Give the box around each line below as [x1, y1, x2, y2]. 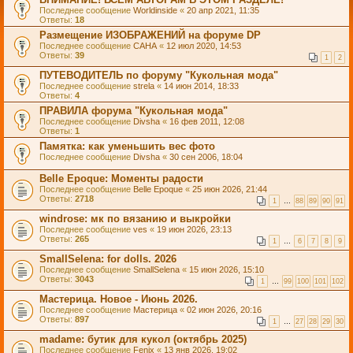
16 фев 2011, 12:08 [169, 117, 244, 126]
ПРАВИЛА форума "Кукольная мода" [39, 105, 228, 117]
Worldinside [133, 6, 177, 15]
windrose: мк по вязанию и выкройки [39, 213, 231, 225]
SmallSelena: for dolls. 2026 [39, 253, 176, 265]
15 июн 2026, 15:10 [189, 265, 264, 274]
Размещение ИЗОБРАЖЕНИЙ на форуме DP [39, 29, 261, 41]
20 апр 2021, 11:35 [187, 6, 259, 15]
